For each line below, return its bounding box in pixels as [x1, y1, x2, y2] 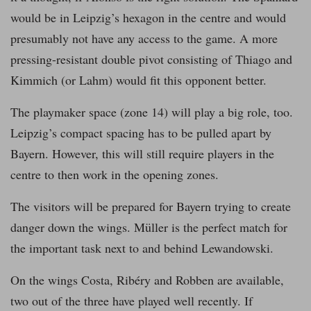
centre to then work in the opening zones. [10, 166, 219, 183]
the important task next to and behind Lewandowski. [10, 239, 274, 257]
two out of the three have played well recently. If [10, 292, 253, 310]
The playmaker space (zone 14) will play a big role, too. [10, 103, 293, 121]
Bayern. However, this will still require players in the [10, 145, 274, 162]
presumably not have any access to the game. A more [10, 30, 278, 47]
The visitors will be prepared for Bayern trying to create [10, 198, 291, 215]
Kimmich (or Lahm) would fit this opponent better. [10, 72, 267, 89]
